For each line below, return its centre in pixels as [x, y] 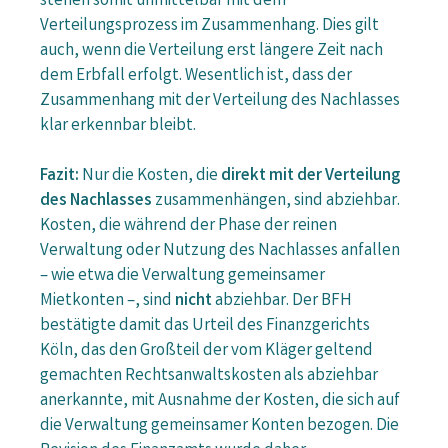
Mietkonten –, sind [107, 302]
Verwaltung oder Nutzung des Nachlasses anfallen [220, 252]
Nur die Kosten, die [150, 177]
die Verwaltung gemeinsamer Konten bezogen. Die [219, 427]
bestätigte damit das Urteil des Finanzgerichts [205, 327]
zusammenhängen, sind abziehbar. [276, 202]
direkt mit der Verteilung [310, 177]
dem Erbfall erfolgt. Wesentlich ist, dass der [196, 76]
